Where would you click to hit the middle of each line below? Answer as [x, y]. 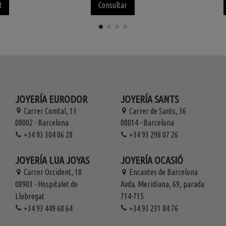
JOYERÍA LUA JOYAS [52, 160]
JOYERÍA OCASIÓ [152, 160]
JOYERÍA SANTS [149, 99]
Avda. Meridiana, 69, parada [162, 184]
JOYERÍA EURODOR [51, 99]
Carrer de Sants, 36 [157, 111]
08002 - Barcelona [42, 123]
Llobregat [30, 196]
